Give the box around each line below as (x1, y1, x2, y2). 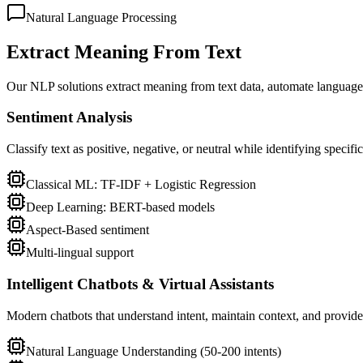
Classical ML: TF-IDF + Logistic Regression (26, 177, 256, 192)
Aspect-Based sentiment (26, 223, 149, 237)
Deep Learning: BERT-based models (26, 200, 215, 215)
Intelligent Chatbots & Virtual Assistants (6, 275, 274, 293)
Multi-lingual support (26, 246, 134, 260)
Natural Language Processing (26, 10, 177, 24)
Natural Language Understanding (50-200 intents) (26, 344, 281, 358)
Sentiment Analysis (6, 109, 132, 126)
